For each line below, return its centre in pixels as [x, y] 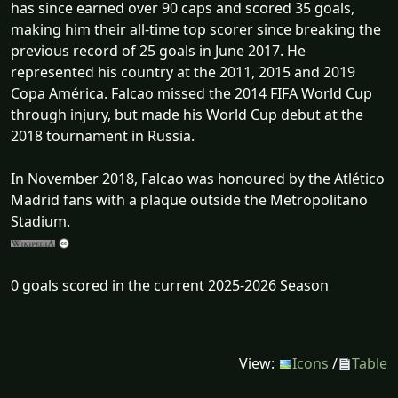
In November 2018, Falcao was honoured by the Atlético [198, 178]
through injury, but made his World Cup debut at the [187, 114]
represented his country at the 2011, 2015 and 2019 [183, 72]
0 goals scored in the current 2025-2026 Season [170, 285]
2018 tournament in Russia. [103, 135]
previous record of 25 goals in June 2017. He [158, 50]
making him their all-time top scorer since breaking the [196, 29]
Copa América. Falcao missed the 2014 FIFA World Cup [191, 93]
